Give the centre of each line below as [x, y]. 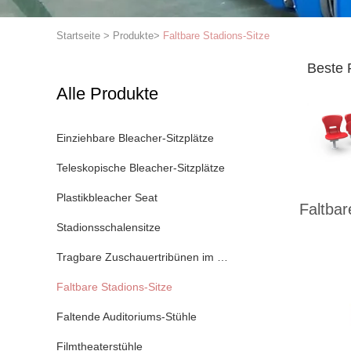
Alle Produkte [107, 94]
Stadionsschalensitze [109, 227]
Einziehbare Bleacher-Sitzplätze [135, 138]
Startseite [78, 36]
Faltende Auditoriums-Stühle [127, 317]
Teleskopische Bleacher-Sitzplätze [141, 168]
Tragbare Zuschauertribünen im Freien [223, 257]
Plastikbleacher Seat [107, 197]
